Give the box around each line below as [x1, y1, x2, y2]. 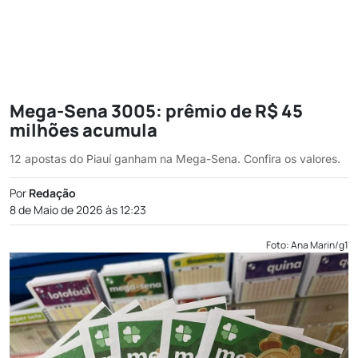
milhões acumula [10, 118, 157, 142]
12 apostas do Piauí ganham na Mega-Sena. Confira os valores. [10, 152, 340, 165]
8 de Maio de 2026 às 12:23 [10, 202, 146, 217]
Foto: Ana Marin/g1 [266, 238, 348, 252]
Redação [29, 185, 76, 201]
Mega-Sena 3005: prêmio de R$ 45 [10, 99, 303, 123]
